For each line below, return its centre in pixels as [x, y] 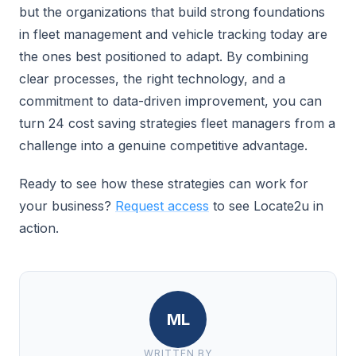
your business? [67, 206]
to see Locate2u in [266, 206]
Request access [162, 206]
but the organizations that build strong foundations [172, 12]
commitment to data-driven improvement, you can [170, 101]
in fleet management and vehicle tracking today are [173, 34]
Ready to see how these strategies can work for [164, 184]
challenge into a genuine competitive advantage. [163, 145]
